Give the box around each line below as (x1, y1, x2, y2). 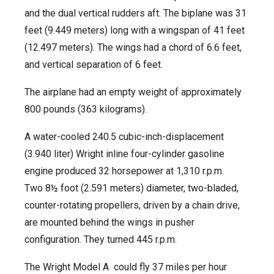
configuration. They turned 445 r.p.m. (24, 234, 177, 245)
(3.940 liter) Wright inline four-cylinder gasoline (24, 148, 224, 160)
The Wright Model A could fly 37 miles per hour (24, 261, 227, 273)
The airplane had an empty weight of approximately (24, 86, 242, 98)
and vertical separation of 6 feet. (24, 59, 163, 70)
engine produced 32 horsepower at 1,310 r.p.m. (24, 165, 224, 177)
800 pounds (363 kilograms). (24, 103, 147, 115)
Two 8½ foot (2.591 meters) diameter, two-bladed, (24, 182, 239, 194)
